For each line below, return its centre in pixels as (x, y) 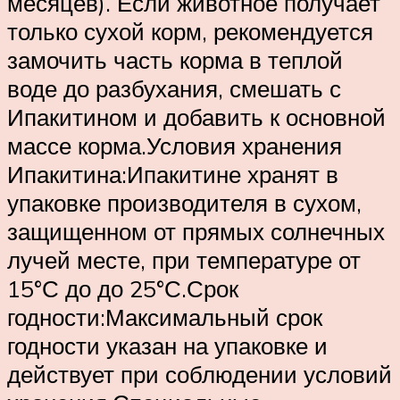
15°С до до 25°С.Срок (123, 289)
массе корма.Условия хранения (175, 146)
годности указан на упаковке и (167, 346)
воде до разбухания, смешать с (174, 89)
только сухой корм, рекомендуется (190, 32)
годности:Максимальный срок (165, 317)
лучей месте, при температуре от (184, 260)
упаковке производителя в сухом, (184, 203)
